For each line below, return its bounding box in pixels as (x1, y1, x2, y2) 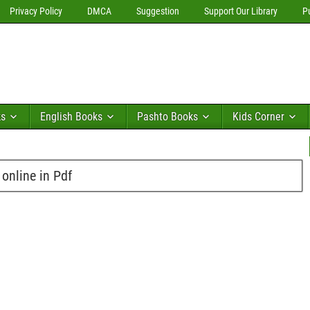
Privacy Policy (10, 6, 62, 17)
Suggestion (136, 6, 179, 17)
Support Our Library (204, 6, 277, 17)
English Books (40, 110, 102, 123)
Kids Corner (232, 110, 284, 123)
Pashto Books (137, 110, 198, 123)
